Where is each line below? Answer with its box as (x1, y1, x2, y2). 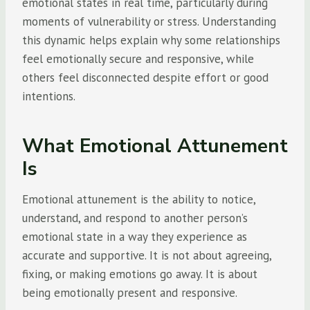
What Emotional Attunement (22, 133, 288, 159)
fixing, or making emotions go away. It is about (22, 266, 257, 282)
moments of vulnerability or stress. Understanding (22, 14, 276, 29)
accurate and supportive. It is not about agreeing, (22, 248, 271, 263)
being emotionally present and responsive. (22, 285, 237, 300)
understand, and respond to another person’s (22, 210, 248, 226)
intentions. (22, 89, 85, 104)
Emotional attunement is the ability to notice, (22, 192, 255, 207)
